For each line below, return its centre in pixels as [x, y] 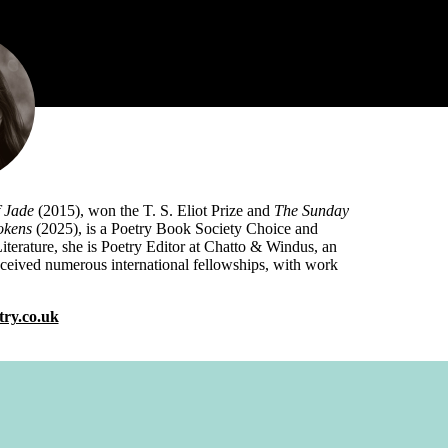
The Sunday [311, 211]
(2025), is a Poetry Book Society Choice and [177, 229]
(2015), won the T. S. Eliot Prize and [156, 211]
